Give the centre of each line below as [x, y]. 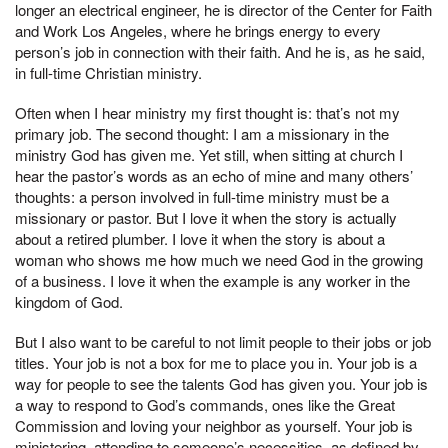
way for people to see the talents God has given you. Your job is [221, 383]
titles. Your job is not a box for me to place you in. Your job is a [216, 362]
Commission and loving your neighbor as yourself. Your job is [214, 425]
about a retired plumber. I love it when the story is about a [200, 238]
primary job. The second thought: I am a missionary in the [202, 133]
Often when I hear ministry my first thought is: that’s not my [207, 112]
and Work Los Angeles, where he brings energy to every [198, 31]
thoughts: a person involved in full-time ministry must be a [202, 196]
